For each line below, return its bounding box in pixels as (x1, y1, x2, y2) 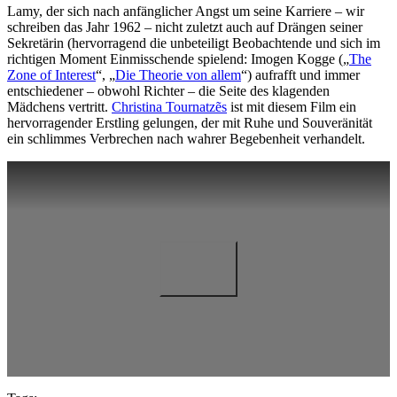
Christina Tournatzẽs (112, 98, 227, 114)
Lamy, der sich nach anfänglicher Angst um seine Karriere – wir (7, 3, 364, 19)
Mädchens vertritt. (7, 98, 112, 114)
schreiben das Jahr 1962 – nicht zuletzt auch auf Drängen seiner (7, 19, 362, 35)
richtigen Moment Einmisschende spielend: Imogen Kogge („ (7, 51, 349, 66)
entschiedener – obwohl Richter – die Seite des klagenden (7, 82, 330, 98)
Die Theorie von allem (115, 66, 241, 82)
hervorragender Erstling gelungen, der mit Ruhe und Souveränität (7, 114, 372, 130)
